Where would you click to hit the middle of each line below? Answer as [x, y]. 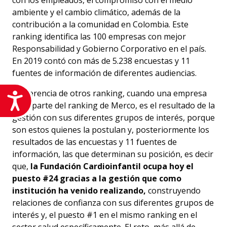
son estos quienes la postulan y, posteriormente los [111, 130]
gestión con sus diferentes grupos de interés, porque [113, 118]
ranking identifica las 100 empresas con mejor [99, 37]
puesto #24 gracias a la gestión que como [97, 179]
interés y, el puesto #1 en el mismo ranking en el [105, 215]
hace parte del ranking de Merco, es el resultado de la [113, 106]
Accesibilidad [58, 99]
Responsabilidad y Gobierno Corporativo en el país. [109, 49]
